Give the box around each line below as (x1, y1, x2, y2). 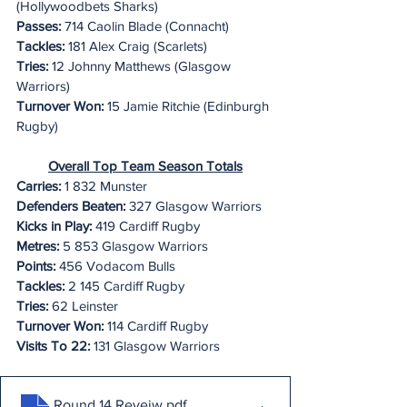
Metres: (16, 238, 59, 254)
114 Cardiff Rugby (104, 318, 208, 334)
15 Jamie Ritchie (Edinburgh (104, 98, 273, 114)
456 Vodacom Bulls (55, 258, 175, 274)
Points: (16, 258, 55, 274)
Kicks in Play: (16, 218, 92, 234)
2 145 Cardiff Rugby (65, 278, 184, 294)
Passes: (16, 18, 61, 35)
